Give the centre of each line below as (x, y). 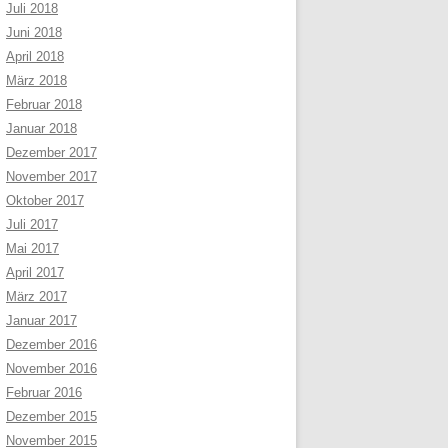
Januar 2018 (41, 128)
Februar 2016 (44, 392)
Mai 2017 (32, 248)
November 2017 (51, 176)
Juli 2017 (32, 224)
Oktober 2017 (45, 200)
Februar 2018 (44, 104)
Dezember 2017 (51, 152)
